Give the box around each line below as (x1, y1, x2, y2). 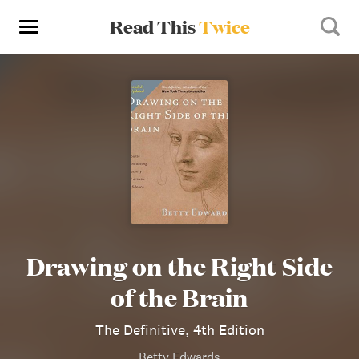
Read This (109, 14, 199, 38)
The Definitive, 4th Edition (95, 321, 264, 339)
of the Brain (111, 280, 248, 313)
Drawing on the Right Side (26, 249, 333, 282)
